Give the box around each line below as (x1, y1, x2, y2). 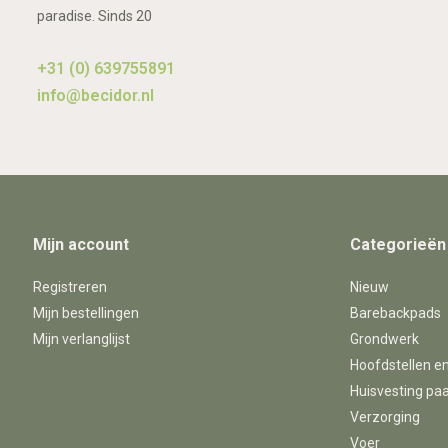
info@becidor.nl (36, 86, 154, 105)
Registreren (32, 279, 107, 295)
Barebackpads (350, 305, 442, 321)
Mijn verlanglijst (32, 331, 130, 347)
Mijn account (32, 235, 129, 254)
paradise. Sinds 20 (36, 8, 152, 24)
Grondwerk (350, 331, 420, 347)
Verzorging (350, 409, 421, 425)
